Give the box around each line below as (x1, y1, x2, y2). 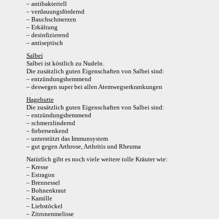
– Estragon (26, 171, 55, 179)
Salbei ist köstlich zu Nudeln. (26, 60, 104, 67)
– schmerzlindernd (26, 119, 75, 127)
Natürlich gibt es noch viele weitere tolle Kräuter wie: (26, 155, 168, 163)
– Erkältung (26, 23, 58, 31)
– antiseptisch (26, 39, 63, 47)
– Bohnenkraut (26, 187, 66, 195)
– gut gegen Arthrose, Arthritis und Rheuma (26, 143, 141, 151)
